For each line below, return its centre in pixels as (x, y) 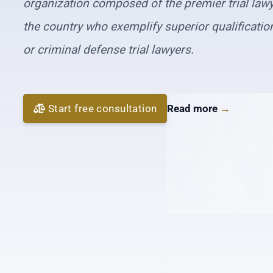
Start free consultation (102, 108)
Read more (194, 108)
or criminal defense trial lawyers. (109, 50)
